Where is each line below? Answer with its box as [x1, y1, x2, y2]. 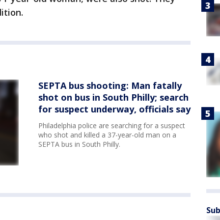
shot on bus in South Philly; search [38, 91, 189, 104]
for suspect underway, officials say [38, 103, 191, 115]
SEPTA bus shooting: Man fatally [38, 80, 182, 92]
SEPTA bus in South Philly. [38, 139, 120, 149]
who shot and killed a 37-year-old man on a [38, 130, 176, 140]
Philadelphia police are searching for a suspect [38, 121, 185, 131]
